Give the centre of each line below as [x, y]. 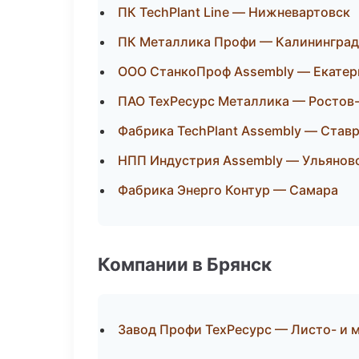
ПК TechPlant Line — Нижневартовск [234, 12]
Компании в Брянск [185, 264]
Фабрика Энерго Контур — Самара [228, 190]
